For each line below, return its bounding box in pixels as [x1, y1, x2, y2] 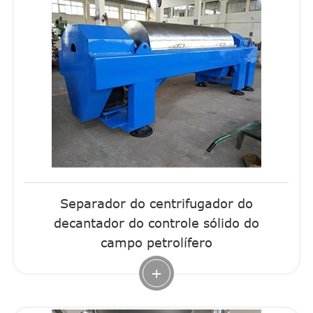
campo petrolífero [101, 234, 212, 250]
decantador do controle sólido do [54, 214, 259, 231]
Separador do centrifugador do [60, 195, 253, 211]
